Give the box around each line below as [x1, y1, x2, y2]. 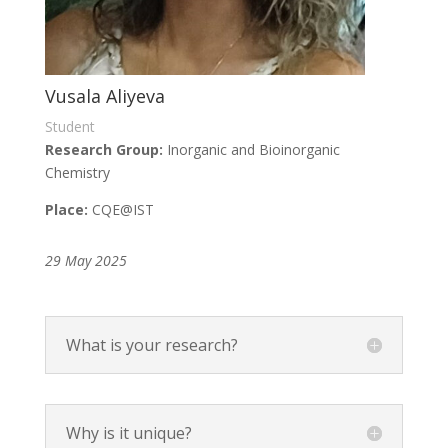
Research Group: [44, 139, 167, 159]
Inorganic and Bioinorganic [166, 139, 340, 159]
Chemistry [44, 162, 110, 182]
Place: [44, 199, 88, 219]
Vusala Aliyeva [44, 83, 165, 108]
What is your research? [65, 333, 238, 356]
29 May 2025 [44, 250, 127, 270]
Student [44, 116, 95, 136]
